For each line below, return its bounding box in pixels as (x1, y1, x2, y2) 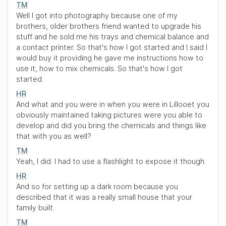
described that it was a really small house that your (16, 193, 192, 201)
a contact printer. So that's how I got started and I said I (16, 43, 207, 51)
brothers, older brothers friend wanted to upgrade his (16, 22, 201, 30)
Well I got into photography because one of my (16, 11, 178, 20)
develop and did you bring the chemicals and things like (16, 121, 206, 130)
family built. (16, 203, 54, 212)
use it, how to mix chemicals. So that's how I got (16, 64, 183, 73)
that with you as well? (16, 132, 91, 140)
